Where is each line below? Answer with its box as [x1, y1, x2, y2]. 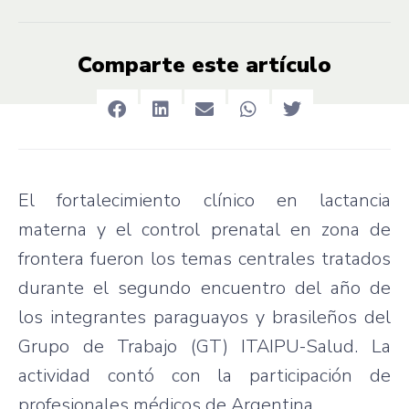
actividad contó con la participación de [18, 362, 391, 388]
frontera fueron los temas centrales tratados [18, 246, 391, 271]
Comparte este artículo [78, 49, 331, 79]
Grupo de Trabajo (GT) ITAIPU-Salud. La [18, 333, 391, 359]
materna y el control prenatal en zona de [18, 216, 391, 242]
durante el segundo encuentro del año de [18, 275, 391, 300]
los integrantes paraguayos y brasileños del [18, 304, 391, 330]
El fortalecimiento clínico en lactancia [18, 187, 391, 213]
